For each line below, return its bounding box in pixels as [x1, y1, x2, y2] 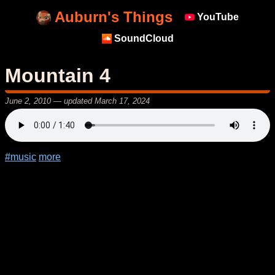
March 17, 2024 [95, 96, 150, 106]
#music [5, 151, 36, 162]
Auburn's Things [51, 9, 172, 25]
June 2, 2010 [5, 96, 51, 106]
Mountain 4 [5, 64, 110, 87]
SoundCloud [111, 33, 174, 44]
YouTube [195, 12, 239, 22]
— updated [51, 96, 95, 106]
